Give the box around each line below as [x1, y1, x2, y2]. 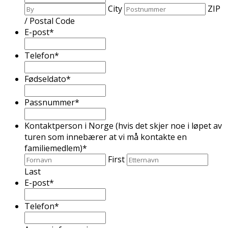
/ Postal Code [24, 15, 75, 26]
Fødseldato [24, 73, 66, 84]
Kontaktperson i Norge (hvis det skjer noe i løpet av [24, 120, 222, 131]
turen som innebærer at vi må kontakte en [24, 131, 187, 142]
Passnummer [24, 96, 75, 108]
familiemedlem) [24, 142, 82, 154]
